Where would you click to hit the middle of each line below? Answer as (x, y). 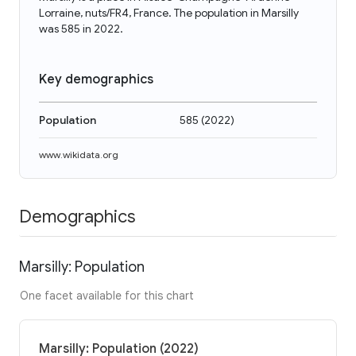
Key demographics (96, 79)
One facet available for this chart (107, 295)
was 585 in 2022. (81, 29)
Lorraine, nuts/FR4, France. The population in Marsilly (169, 13)
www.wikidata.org (79, 155)
